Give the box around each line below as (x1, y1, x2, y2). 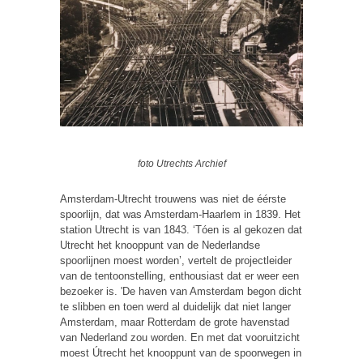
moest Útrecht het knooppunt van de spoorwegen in (60, 346, 301, 359)
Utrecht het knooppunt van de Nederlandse (60, 238, 260, 251)
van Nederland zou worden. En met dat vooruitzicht (60, 331, 300, 344)
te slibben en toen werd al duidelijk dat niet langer (60, 300, 291, 313)
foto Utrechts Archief (137, 157, 226, 169)
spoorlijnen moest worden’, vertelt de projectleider (60, 254, 292, 267)
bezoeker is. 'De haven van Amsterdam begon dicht (60, 284, 301, 297)
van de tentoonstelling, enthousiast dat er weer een (60, 269, 299, 282)
